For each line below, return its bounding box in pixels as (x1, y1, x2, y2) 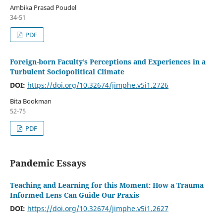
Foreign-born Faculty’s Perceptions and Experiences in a (9, 56, 206, 66)
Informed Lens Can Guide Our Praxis (9, 190, 139, 200)
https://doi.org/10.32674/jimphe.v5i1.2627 (27, 203, 168, 213)
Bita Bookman (9, 96, 52, 106)
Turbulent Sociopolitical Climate (9, 66, 124, 76)
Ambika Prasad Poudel (9, 2, 76, 12)
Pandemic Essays (9, 157, 86, 169)
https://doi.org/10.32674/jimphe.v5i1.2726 (27, 80, 168, 90)
